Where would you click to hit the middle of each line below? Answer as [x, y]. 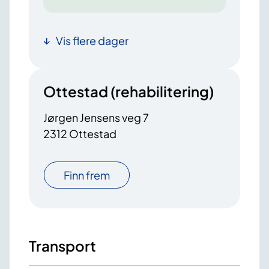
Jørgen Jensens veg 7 [96, 118]
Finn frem [87, 175]
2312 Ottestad [80, 134]
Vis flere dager [92, 41]
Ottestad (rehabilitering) [128, 92]
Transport [62, 246]
